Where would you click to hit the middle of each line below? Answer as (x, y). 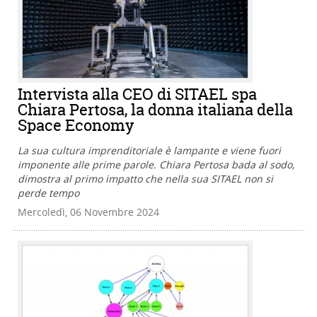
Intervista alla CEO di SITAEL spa (137, 94)
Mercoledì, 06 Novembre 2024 (88, 212)
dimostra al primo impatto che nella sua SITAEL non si (145, 179)
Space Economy (76, 126)
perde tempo (48, 193)
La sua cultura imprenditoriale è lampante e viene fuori (149, 151)
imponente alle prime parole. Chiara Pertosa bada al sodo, (156, 165)
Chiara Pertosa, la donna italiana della (155, 110)
